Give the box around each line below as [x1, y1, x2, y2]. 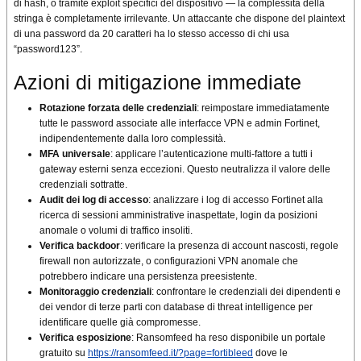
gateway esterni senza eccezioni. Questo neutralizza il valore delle [39, 164, 330, 176]
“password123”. [14, 44, 82, 56]
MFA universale [39, 148, 110, 160]
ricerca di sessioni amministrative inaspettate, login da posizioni [39, 210, 317, 222]
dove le [253, 347, 288, 359]
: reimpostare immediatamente [197, 102, 330, 114]
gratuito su [39, 347, 88, 359]
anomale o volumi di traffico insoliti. [39, 225, 193, 237]
